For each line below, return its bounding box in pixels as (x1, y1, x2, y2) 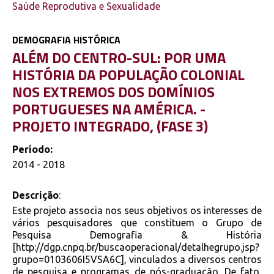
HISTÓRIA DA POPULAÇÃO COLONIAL (12, 63, 245, 86)
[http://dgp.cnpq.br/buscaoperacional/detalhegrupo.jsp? (12, 242, 259, 253)
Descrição (12, 190, 59, 201)
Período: (12, 144, 53, 155)
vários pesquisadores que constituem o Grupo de (12, 217, 262, 229)
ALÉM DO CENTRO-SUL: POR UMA (12, 46, 226, 68)
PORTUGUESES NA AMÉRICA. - (12, 97, 206, 120)
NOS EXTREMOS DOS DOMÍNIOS (12, 80, 215, 103)
